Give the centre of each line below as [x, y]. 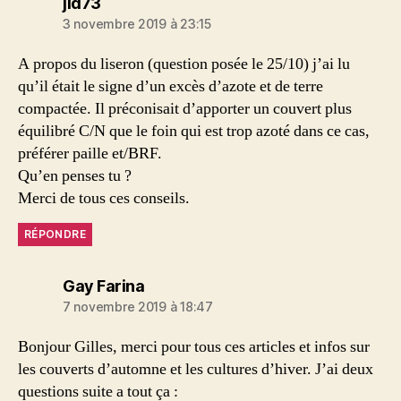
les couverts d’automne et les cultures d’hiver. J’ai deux [196, 369]
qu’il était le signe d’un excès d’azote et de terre [171, 86]
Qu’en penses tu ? [75, 176]
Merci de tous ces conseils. [104, 198]
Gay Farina [103, 286]
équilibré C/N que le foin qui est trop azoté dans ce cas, [194, 131]
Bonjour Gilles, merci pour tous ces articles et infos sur [194, 347]
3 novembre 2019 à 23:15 [137, 24]
